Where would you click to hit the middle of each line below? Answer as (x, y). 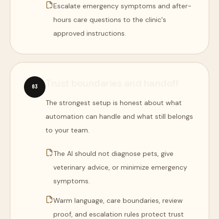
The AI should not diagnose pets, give (113, 153)
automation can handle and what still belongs (119, 116)
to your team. (67, 130)
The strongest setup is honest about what (114, 103)
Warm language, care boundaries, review (118, 200)
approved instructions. (90, 33)
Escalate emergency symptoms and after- (122, 6)
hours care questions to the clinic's (110, 20)
